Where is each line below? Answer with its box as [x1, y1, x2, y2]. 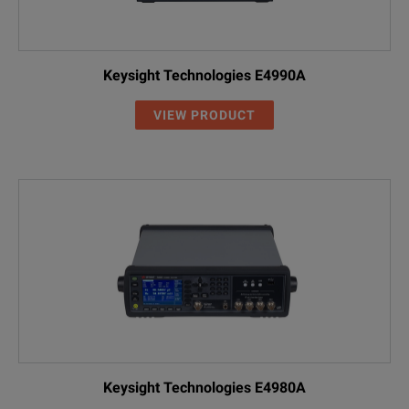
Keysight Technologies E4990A [103, 66, 306, 84]
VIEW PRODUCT [153, 107, 256, 122]
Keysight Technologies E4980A [103, 378, 306, 396]
